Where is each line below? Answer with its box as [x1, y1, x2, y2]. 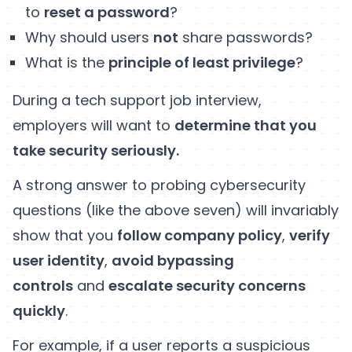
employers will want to [13, 115, 174, 135]
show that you [13, 225, 117, 245]
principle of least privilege [108, 52, 295, 72]
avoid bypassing [112, 250, 234, 270]
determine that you [174, 115, 317, 135]
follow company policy [117, 225, 282, 245]
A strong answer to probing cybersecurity [13, 174, 306, 195]
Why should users [25, 27, 153, 47]
